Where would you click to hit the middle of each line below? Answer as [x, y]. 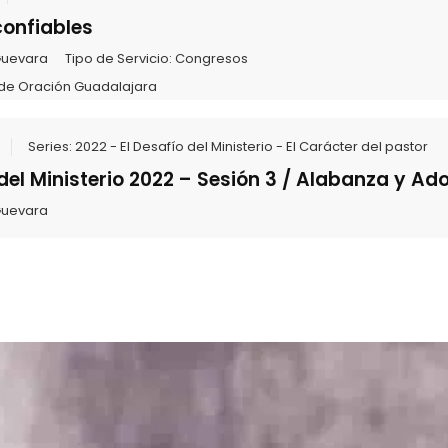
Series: [51, 146]
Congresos [211, 59]
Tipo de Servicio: [119, 59]
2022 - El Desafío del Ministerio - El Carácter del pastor [251, 146]
